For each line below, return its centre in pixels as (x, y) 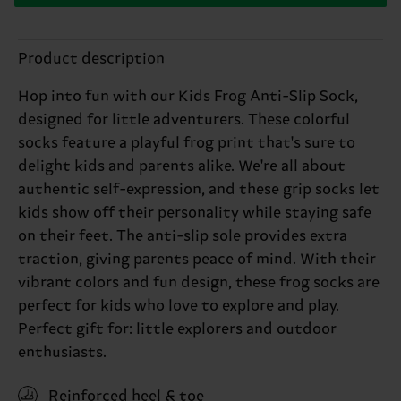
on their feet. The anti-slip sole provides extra (183, 236)
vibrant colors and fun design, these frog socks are (199, 282)
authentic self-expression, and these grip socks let (199, 189)
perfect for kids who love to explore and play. (179, 306)
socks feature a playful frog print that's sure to (187, 143)
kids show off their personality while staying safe (195, 213)
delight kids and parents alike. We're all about (182, 166)
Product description (91, 59)
